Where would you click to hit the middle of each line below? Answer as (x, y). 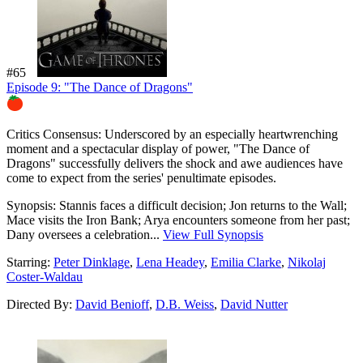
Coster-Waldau (45, 276)
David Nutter (254, 304)
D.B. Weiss (185, 304)
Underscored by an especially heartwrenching (220, 134)
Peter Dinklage (92, 262)
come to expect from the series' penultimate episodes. (141, 177)
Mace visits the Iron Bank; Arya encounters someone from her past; (178, 220)
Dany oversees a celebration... (85, 234)
